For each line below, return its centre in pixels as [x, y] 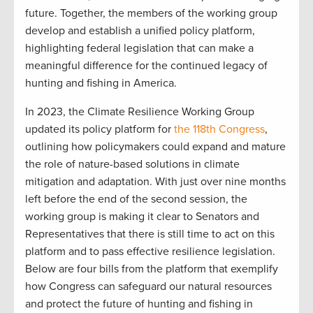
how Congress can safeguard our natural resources [148, 286]
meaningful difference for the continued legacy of [146, 65]
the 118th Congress [219, 129]
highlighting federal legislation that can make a [139, 48]
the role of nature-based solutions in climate [132, 164]
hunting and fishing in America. [102, 83]
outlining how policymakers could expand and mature [155, 146]
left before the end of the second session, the [136, 199]
